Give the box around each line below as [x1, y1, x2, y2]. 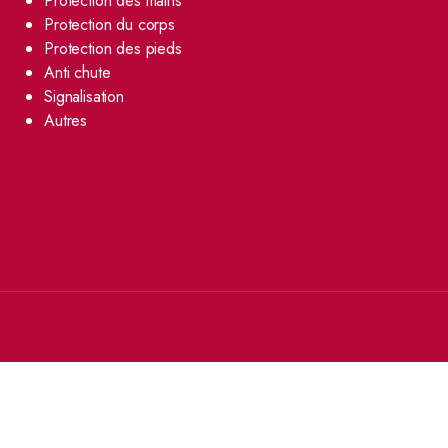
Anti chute [44, 61, 111, 84]
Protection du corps [44, 13, 175, 36]
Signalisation [44, 85, 124, 108]
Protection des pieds [44, 37, 182, 60]
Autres [44, 109, 88, 132]
